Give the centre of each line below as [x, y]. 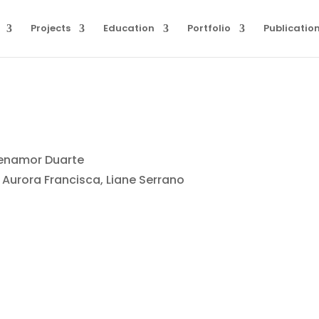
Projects [51, 28]
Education [129, 28]
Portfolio [209, 28]
